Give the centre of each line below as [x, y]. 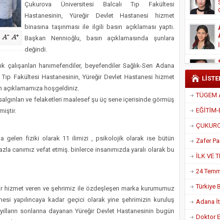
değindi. [36, 49]
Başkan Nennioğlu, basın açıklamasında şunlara [99, 38]
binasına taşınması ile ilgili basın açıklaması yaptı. [99, 27]
